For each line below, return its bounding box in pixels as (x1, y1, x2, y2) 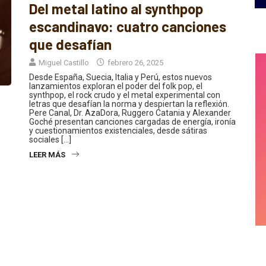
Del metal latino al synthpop (29, 9, 203, 26)
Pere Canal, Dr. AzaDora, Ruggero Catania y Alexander (29, 117, 231, 126)
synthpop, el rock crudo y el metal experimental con (29, 99, 220, 109)
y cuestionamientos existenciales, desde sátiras (29, 135, 207, 144)
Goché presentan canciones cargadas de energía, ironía (29, 126, 236, 135)
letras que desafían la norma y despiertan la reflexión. (29, 108, 229, 118)
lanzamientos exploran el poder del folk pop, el (29, 90, 202, 100)
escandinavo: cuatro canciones (29, 27, 226, 44)
